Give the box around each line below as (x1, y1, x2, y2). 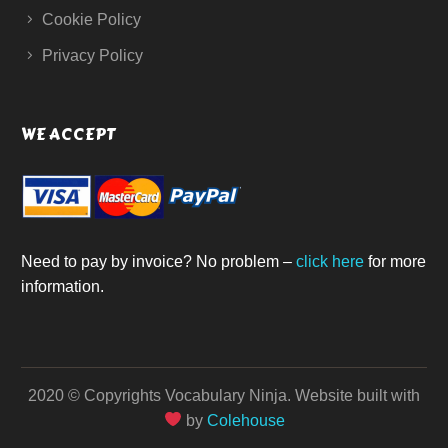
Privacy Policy (42, 46, 143, 64)
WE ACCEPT (21, 122, 117, 148)
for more (364, 252, 426, 270)
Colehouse (206, 411, 285, 429)
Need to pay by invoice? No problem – (21, 252, 296, 270)
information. (21, 277, 108, 295)
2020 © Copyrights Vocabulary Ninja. (28, 386, 295, 404)
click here (296, 252, 364, 270)
